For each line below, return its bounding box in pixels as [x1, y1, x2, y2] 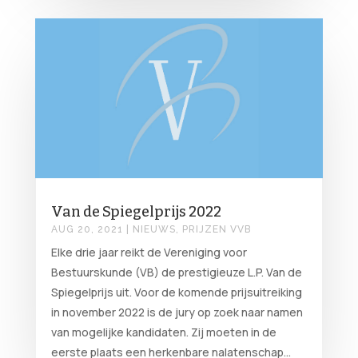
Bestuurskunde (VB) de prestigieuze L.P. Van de [50, 265, 302, 280]
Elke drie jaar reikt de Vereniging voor [50, 245, 247, 261]
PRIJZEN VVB [181, 224, 251, 236]
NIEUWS [132, 224, 176, 236]
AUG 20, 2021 [50, 224, 123, 236]
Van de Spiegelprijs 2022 [50, 203, 221, 221]
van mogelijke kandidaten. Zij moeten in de [50, 324, 276, 340]
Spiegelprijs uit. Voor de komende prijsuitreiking [50, 284, 302, 300]
